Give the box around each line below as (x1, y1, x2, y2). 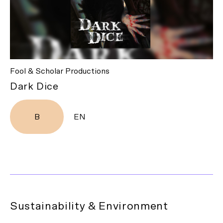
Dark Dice (10, 82, 59, 92)
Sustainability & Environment (10, 201, 168, 212)
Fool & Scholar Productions (10, 67, 110, 76)
